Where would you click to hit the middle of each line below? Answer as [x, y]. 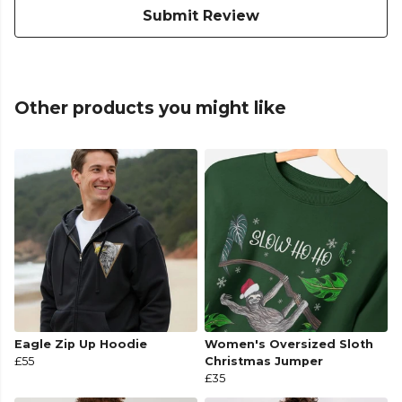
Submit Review [201, 16]
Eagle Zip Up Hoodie [81, 345]
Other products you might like [150, 108]
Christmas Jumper [264, 362]
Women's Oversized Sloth [289, 345]
